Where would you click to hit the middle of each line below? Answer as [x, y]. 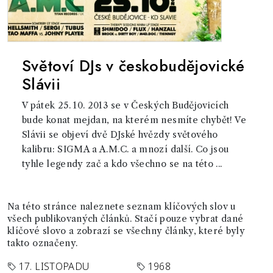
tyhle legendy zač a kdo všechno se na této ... [122, 164]
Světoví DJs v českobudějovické [133, 66]
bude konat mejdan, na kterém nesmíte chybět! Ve [134, 120]
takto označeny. [43, 243]
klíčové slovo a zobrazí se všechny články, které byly [126, 231]
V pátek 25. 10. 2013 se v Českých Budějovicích [126, 105]
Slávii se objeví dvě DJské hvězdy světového [120, 135]
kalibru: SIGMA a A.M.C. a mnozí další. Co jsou [126, 149]
